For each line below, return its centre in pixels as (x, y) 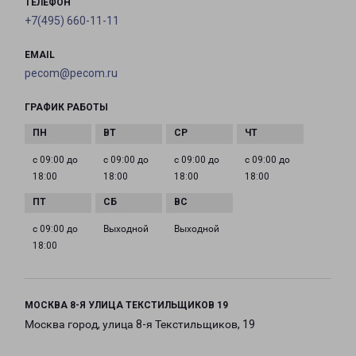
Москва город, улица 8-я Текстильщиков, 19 (140, 325)
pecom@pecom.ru (71, 74)
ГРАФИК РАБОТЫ (66, 108)
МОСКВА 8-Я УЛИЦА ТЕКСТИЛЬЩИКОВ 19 (126, 306)
